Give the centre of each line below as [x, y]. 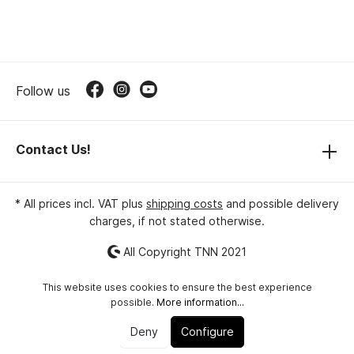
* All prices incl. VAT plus [81, 203]
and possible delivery [281, 203]
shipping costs [185, 203]
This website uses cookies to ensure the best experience [177, 287]
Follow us [43, 90]
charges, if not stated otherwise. [177, 220]
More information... [200, 302]
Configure [207, 331]
